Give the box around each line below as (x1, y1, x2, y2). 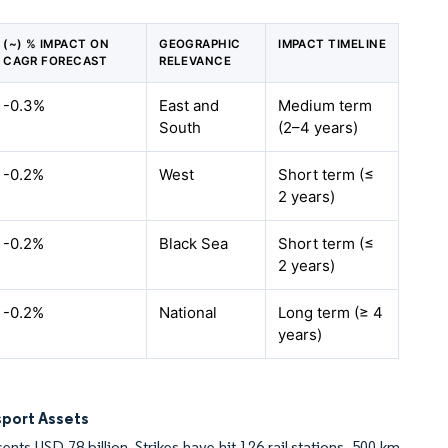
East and (159, 96, 220, 115)
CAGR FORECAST (3, 54, 108, 68)
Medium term (278, 96, 373, 115)
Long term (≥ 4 (278, 303, 384, 322)
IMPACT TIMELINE (278, 37, 387, 51)
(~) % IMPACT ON (3, 37, 110, 51)
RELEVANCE (159, 54, 232, 68)
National (159, 303, 218, 322)
